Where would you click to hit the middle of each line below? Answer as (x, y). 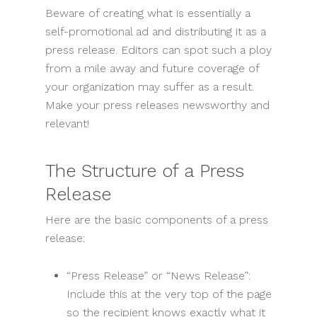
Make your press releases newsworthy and (157, 105)
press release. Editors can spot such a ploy (158, 50)
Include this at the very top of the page (169, 294)
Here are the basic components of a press (157, 220)
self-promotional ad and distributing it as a (156, 32)
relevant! (67, 124)
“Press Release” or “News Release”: (158, 276)
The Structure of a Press (145, 171)
